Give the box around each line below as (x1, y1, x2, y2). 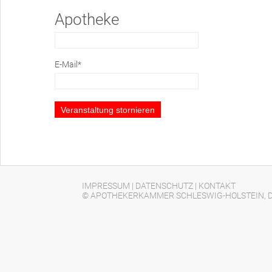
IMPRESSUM (82, 181, 130, 191)
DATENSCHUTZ (135, 181, 193, 191)
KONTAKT (199, 181, 236, 191)
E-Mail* (55, 59, 81, 69)
